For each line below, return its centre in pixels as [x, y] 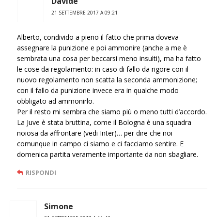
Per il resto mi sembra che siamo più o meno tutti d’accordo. [112, 112]
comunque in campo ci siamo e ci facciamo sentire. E [100, 144]
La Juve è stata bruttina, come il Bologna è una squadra [104, 123]
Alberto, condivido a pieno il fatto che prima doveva [98, 37]
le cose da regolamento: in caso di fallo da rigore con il [103, 69]
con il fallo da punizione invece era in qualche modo [98, 91]
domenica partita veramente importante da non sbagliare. [108, 155]
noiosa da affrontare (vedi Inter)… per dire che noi [95, 133]
